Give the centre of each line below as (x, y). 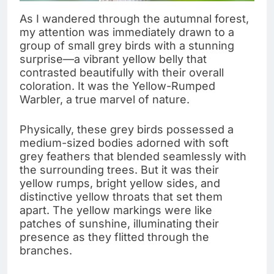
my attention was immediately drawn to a (127, 32)
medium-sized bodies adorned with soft (124, 143)
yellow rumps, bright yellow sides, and (120, 183)
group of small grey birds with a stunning (127, 45)
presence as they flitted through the (114, 237)
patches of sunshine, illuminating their (119, 223)
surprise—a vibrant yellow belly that (113, 59)
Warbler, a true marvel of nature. (105, 99)
